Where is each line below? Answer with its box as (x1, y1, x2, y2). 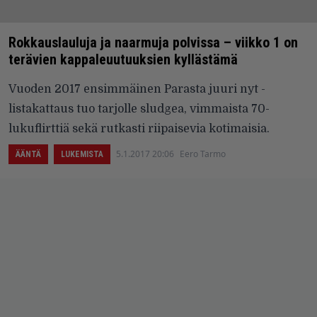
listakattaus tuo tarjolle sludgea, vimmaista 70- (8, 103, 270, 116)
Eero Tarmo (180, 148, 226, 161)
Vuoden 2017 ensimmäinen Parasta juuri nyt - (8, 83, 265, 96)
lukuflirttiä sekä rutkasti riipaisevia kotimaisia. (8, 122, 270, 136)
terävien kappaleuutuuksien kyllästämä (8, 51, 238, 69)
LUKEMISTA (61, 149, 103, 160)
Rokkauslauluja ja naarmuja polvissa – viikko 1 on (8, 34, 298, 52)
